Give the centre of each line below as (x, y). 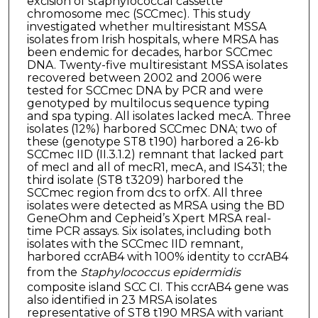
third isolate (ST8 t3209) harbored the (135, 180)
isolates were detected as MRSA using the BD (155, 205)
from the (53, 272)
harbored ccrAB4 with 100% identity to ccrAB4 (157, 256)
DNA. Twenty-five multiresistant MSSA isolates (157, 65)
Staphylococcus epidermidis (160, 272)
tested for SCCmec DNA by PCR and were (145, 90)
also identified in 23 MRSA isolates (121, 300)
